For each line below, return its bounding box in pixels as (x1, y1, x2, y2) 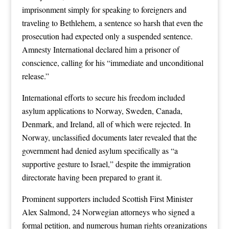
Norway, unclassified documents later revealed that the (21, 131, 197, 143)
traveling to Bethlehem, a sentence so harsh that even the (21, 17, 203, 28)
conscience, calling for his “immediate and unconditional (21, 57, 203, 68)
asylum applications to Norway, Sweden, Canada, (21, 105, 182, 116)
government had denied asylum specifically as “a (21, 145, 178, 156)
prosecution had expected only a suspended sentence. (21, 30, 193, 41)
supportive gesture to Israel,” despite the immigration (21, 158, 191, 169)
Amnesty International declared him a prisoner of (21, 43, 179, 55)
